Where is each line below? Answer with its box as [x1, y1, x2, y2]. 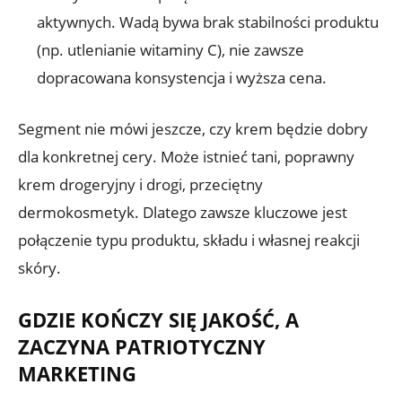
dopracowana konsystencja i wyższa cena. [37, 66, 327, 88]
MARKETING [18, 359, 136, 387]
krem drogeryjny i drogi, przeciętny [18, 173, 263, 195]
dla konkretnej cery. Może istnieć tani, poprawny [18, 145, 354, 167]
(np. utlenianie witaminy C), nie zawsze [37, 39, 304, 60]
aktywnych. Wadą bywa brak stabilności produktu [37, 11, 379, 32]
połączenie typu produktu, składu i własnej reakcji [18, 229, 360, 250]
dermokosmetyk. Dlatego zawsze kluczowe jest [18, 201, 347, 223]
